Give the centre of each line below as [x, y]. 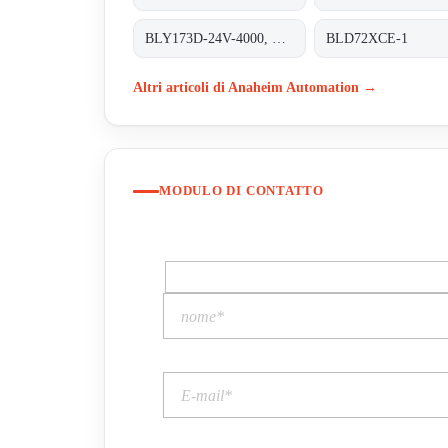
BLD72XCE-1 [367, 38]
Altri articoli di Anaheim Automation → [255, 86]
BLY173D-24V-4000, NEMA [279, 38]
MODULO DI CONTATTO [242, 191]
